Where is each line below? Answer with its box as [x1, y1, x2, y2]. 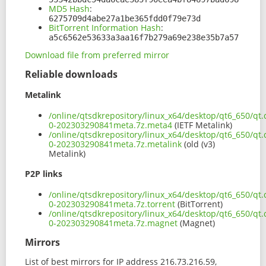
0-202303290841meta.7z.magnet [49, 217, 178, 229]
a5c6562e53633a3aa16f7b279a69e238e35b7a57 [49, 33, 239, 43]
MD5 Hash [49, 3, 90, 15]
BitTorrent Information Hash [49, 22, 161, 34]
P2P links [25, 168, 62, 180]
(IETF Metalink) [172, 119, 232, 131]
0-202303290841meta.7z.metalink [49, 138, 182, 150]
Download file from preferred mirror [25, 49, 169, 61]
